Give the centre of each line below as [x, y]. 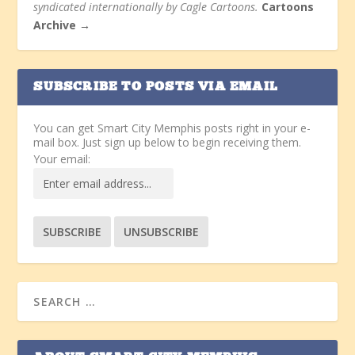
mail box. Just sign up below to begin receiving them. [168, 142]
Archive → [62, 25]
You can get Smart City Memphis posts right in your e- [172, 128]
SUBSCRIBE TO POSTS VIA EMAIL [156, 87]
